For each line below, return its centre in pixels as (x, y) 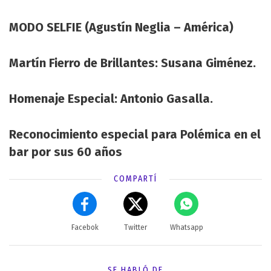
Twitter (135, 227)
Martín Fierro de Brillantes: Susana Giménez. (132, 63)
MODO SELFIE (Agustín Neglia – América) (121, 27)
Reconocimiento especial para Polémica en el (135, 134)
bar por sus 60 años (66, 152)
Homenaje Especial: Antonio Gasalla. (111, 98)
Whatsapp (186, 227)
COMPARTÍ (135, 178)
